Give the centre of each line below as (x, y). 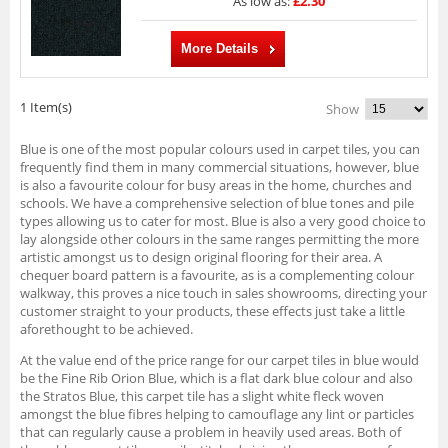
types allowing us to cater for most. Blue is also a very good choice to (222, 220)
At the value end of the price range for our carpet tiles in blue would (219, 359)
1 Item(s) (45, 106)
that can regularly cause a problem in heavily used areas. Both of (210, 431)
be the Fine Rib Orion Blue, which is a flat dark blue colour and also (216, 377)
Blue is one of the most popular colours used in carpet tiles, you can (219, 148)
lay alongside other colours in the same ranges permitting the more (219, 238)
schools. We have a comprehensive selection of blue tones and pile (216, 202)
